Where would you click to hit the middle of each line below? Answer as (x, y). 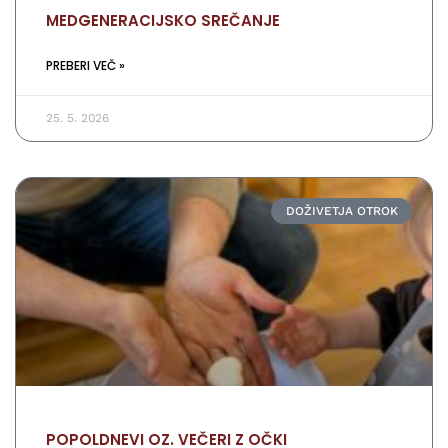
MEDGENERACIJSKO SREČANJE (163, 20)
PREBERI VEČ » (85, 65)
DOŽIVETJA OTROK (341, 210)
